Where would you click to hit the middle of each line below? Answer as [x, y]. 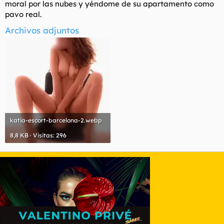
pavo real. [23, 14]
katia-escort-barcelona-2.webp [56, 120]
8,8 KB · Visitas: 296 [38, 135]
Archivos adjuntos [42, 30]
